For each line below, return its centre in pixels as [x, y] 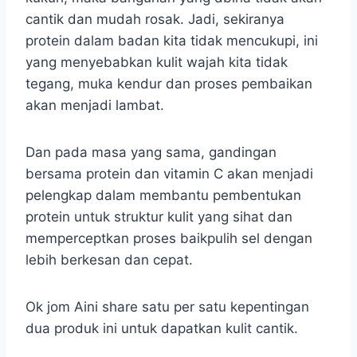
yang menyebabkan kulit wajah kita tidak [157, 62]
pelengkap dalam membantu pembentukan [163, 195]
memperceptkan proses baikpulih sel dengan [169, 238]
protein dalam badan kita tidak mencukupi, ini [172, 40]
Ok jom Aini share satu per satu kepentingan [167, 306]
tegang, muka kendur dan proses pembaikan [169, 83]
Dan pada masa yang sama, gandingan [151, 152]
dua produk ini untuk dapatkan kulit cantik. [162, 328]
